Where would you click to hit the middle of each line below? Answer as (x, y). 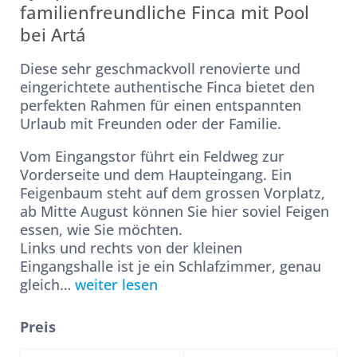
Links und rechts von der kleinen (131, 248)
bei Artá (53, 34)
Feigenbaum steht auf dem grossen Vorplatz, (173, 193)
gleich (40, 284)
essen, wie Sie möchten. (101, 229)
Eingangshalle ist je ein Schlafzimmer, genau (171, 266)
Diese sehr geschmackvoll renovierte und (160, 69)
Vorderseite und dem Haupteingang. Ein (156, 175)
